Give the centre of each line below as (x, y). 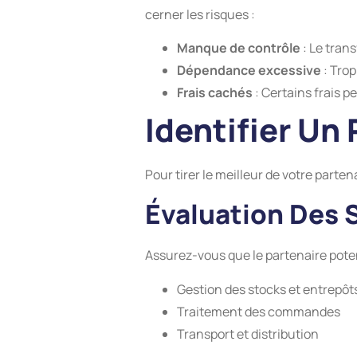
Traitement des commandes (259, 311)
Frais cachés (215, 93)
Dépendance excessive (249, 71)
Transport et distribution (248, 333)
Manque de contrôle (239, 48)
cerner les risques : (200, 14)
